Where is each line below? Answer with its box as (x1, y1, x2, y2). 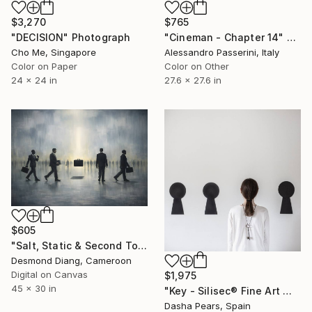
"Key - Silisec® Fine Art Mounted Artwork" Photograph (283, 285, 292, 297)
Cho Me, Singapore (11, 47, 96, 58)
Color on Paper (11, 61, 77, 72)
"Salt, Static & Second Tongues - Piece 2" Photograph (138, 239, 148, 251)
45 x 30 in (11, 282, 56, 294)
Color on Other (164, 61, 229, 72)
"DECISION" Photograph (11, 31, 131, 43)
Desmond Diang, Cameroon (11, 254, 132, 266)
